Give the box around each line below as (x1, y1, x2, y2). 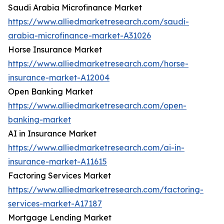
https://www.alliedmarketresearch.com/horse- (8, 58, 188, 69)
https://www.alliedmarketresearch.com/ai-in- (8, 142, 184, 153)
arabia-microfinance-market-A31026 (8, 30, 151, 41)
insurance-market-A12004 (8, 72, 109, 83)
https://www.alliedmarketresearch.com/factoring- (8, 184, 203, 195)
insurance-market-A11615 (8, 156, 107, 167)
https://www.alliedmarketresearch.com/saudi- (8, 16, 189, 27)
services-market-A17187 (8, 198, 102, 209)
